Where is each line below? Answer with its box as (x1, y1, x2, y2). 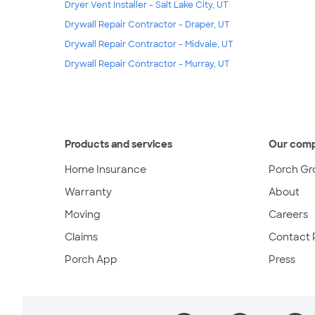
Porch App (65, 253, 117, 266)
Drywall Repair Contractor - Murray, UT (65, 58, 230, 70)
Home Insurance (65, 163, 146, 176)
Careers (269, 208, 308, 221)
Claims (65, 231, 98, 244)
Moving (65, 208, 101, 221)
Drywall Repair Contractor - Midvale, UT (65, 39, 233, 51)
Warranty (65, 186, 112, 199)
